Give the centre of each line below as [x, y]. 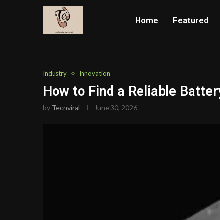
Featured [191, 20]
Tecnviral [66, 107]
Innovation [95, 73]
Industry [55, 73]
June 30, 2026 [116, 107]
